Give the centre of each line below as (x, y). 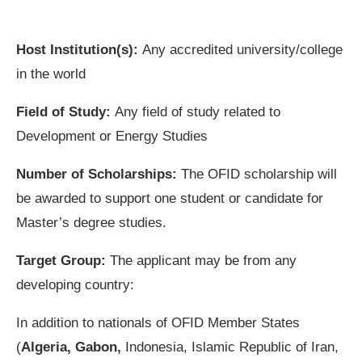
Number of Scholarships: (99, 174)
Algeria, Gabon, (71, 347)
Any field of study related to (198, 112)
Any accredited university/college (242, 49)
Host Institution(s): (79, 49)
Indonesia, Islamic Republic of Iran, (230, 347)
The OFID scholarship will (259, 174)
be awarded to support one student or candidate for (170, 198)
